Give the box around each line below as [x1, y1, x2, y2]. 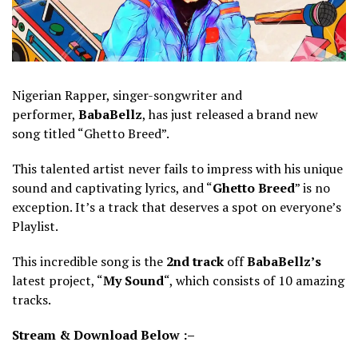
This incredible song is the [12, 252, 166, 270]
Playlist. [12, 217, 58, 235]
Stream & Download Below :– [12, 325, 197, 344]
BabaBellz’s [247, 252, 321, 270]
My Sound [103, 271, 164, 289]
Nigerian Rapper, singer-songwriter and [12, 86, 242, 104]
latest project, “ [12, 271, 103, 289]
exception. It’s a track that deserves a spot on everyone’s [12, 197, 341, 216]
